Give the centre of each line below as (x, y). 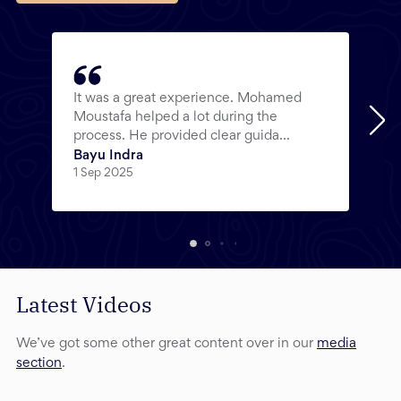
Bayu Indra (108, 155)
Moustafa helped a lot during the (175, 117)
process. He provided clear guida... (182, 136)
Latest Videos (84, 304)
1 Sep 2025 (103, 173)
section (39, 363)
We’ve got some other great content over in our (166, 343)
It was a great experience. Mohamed (188, 98)
